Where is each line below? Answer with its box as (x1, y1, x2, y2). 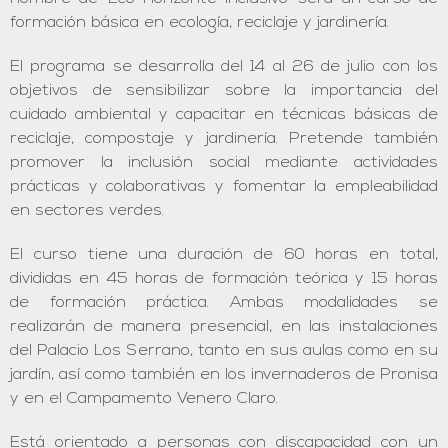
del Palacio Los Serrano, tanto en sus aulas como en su (10, 343, 438, 359)
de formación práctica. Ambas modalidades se (10, 295, 438, 311)
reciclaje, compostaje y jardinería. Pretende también (10, 131, 438, 147)
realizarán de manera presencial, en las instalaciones (10, 319, 438, 335)
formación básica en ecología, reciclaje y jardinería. (10, 15, 389, 31)
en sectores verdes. (10, 203, 164, 219)
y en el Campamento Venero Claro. (10, 391, 278, 407)
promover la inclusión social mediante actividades (10, 155, 438, 171)
